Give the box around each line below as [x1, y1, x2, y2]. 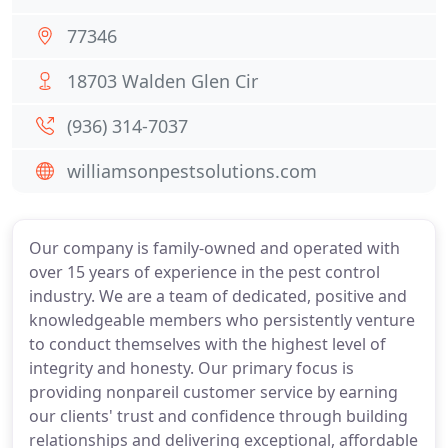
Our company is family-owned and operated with [29, 237, 400, 259]
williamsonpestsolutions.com [67, 159, 317, 183]
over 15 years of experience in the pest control [29, 261, 380, 283]
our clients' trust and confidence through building [29, 405, 408, 427]
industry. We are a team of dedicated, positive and [29, 285, 407, 307]
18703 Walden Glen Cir [67, 69, 258, 93]
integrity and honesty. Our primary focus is [29, 357, 354, 379]
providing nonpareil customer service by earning [29, 381, 398, 403]
